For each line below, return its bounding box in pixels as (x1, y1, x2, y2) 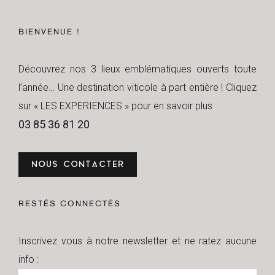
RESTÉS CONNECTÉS (18, 201, 121, 208)
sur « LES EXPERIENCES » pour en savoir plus (18, 100, 212, 112)
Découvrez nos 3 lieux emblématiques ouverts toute (18, 63, 257, 75)
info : (18, 254, 39, 265)
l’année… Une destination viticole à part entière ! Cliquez (18, 82, 257, 93)
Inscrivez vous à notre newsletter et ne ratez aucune (18, 235, 257, 247)
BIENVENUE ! (18, 29, 80, 36)
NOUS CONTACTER (31, 160, 124, 169)
